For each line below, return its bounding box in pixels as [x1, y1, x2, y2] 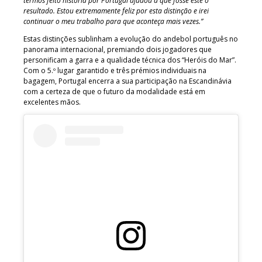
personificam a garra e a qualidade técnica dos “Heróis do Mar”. [23, 54, 236, 65]
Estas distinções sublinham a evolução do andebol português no [23, 33, 238, 44]
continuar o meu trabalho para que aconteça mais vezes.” [23, 16, 203, 26]
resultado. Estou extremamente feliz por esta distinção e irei [23, 5, 209, 16]
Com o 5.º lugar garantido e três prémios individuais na [23, 65, 206, 75]
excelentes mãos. [23, 96, 81, 107]
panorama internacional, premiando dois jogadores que [23, 44, 212, 54]
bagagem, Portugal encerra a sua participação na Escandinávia [23, 75, 232, 86]
